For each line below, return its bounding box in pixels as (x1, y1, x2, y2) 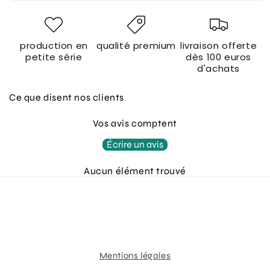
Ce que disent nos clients (9, 92, 124, 103)
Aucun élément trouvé (84, 165, 186, 177)
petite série (25, 51, 83, 63)
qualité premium (96, 39, 176, 52)
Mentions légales (99, 250, 171, 261)
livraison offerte (180, 39, 257, 52)
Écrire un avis (106, 139, 163, 150)
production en (19, 39, 88, 52)
